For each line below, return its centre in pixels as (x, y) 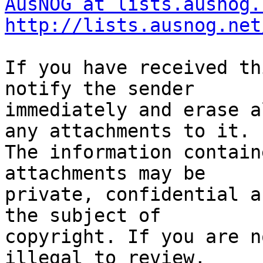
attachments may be (105, 173)
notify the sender (100, 89)
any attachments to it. (127, 131)
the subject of (83, 216)
